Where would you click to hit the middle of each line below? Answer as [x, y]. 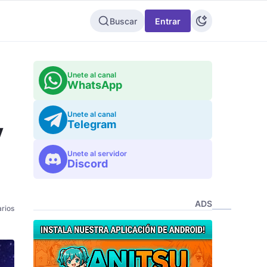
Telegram [92, 124]
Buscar [123, 21]
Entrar [168, 21]
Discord [88, 164]
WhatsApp [95, 85]
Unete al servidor [97, 153]
